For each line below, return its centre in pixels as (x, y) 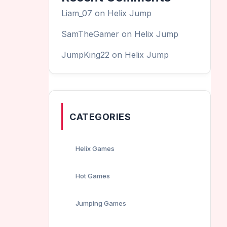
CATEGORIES (100, 117)
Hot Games (93, 176)
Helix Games (95, 149)
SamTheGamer (90, 34)
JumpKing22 (85, 55)
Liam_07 (77, 13)
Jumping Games (101, 203)
